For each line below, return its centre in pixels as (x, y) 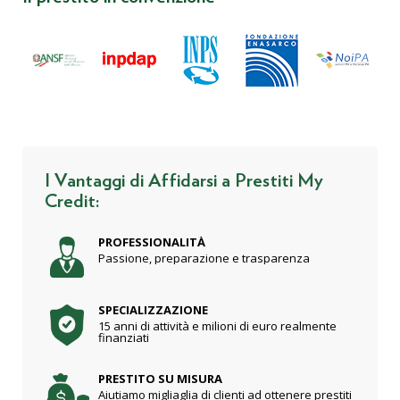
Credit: (72, 200)
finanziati (124, 338)
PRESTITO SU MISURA (160, 378)
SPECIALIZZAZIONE (153, 310)
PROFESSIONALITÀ (152, 242)
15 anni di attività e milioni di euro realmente (217, 326)
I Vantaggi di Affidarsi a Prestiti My (184, 179)
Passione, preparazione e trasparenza (204, 258)
